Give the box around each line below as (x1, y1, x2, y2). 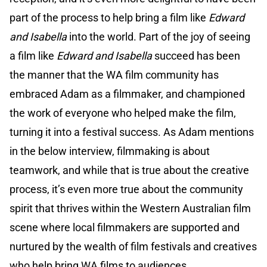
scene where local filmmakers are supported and (10, 221, 240, 234)
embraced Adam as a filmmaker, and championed (10, 88, 245, 101)
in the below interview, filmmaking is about (10, 145, 210, 158)
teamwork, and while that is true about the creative (10, 164, 249, 177)
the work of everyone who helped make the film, (10, 107, 236, 120)
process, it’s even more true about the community (10, 183, 243, 196)
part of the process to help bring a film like (10, 11, 209, 24)
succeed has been (152, 49, 240, 63)
